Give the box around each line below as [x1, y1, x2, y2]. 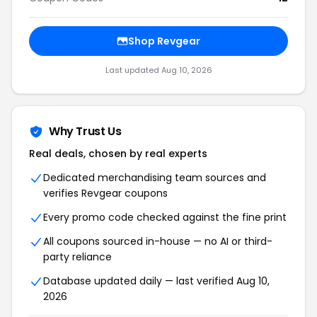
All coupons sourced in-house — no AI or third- [43, 234, 272, 248]
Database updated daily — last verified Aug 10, [43, 274, 270, 288]
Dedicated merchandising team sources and [43, 171, 266, 185]
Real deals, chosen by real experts [29, 146, 207, 161]
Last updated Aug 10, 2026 [105, 64, 212, 76]
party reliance [43, 250, 112, 264]
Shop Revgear [128, 34, 200, 48]
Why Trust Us [49, 123, 122, 139]
